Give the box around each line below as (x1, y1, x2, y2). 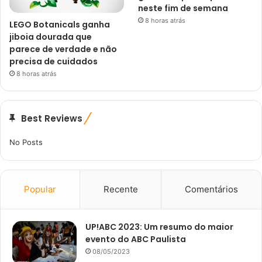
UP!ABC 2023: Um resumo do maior (85, 221, 233, 233)
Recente (103, 184, 138, 195)
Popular (23, 184, 56, 195)
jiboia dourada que (9, 31, 92, 43)
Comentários (185, 184, 239, 195)
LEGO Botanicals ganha (9, 19, 110, 31)
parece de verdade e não (9, 43, 117, 56)
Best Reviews (21, 112, 82, 125)
